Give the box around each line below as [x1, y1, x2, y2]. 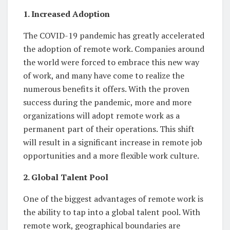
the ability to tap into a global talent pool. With [23, 206, 200, 218]
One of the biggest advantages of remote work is [23, 193, 203, 205]
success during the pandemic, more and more [23, 97, 191, 108]
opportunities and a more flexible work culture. [23, 150, 199, 162]
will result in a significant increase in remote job [23, 137, 202, 148]
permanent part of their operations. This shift [23, 123, 195, 135]
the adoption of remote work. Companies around [23, 43, 204, 55]
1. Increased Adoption [23, 8, 110, 20]
